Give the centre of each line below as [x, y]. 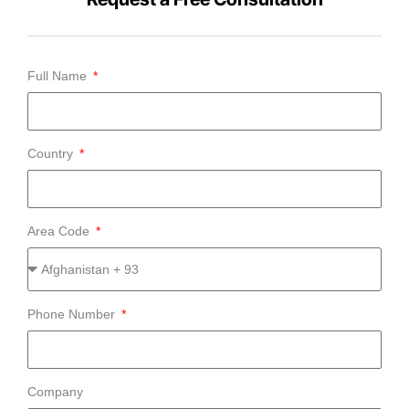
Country [52, 153]
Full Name [59, 75]
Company [55, 391]
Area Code [60, 231]
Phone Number [73, 314]
